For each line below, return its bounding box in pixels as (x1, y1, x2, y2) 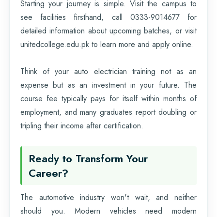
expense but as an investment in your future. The (20, 79, 197, 91)
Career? (29, 165, 68, 181)
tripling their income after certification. (20, 120, 143, 131)
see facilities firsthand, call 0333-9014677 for (20, 11, 197, 23)
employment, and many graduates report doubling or (20, 106, 197, 118)
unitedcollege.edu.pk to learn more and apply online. (20, 38, 193, 50)
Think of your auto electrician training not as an (20, 65, 197, 77)
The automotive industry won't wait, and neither (20, 191, 197, 203)
